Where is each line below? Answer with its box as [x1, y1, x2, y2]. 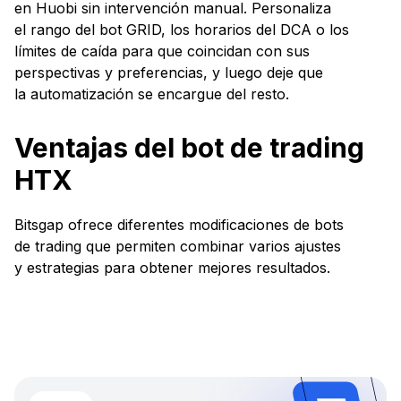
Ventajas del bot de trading [14, 132, 364, 165]
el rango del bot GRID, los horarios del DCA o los [14, 21, 349, 39]
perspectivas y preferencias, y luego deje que [14, 64, 323, 82]
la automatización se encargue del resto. [14, 85, 289, 104]
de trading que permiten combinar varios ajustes [14, 237, 341, 256]
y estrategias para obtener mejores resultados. [14, 259, 330, 277]
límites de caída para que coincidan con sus [14, 42, 310, 61]
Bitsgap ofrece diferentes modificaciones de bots [14, 216, 344, 235]
